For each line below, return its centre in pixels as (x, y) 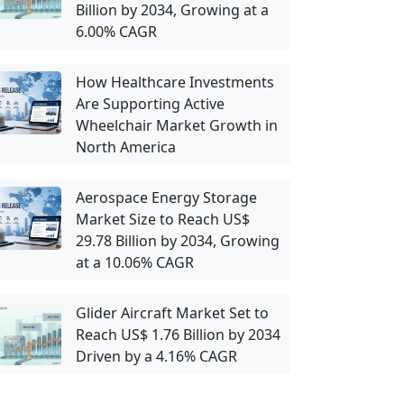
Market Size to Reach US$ (163, 219)
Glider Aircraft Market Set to (172, 313)
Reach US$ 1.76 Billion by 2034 (178, 335)
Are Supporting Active (150, 104)
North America (126, 147)
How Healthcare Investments (175, 82)
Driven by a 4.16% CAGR (156, 356)
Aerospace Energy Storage (166, 197)
